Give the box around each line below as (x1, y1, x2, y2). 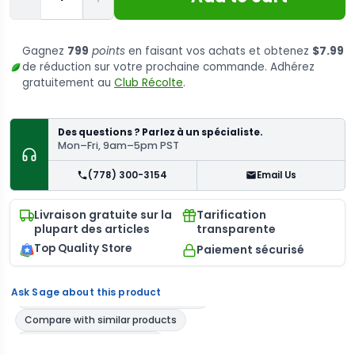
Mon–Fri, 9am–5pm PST (58, 138, 179, 152)
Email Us (256, 168, 296, 181)
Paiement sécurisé (197, 241, 304, 258)
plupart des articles (34, 220, 150, 237)
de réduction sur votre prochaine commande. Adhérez (22, 59, 315, 74)
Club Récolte (114, 74, 183, 90)
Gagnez (22, 43, 67, 59)
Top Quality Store (34, 240, 132, 256)
